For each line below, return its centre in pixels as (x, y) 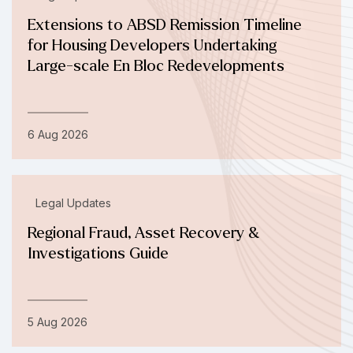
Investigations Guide (98, 254)
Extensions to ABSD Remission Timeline (165, 25)
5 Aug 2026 (58, 322)
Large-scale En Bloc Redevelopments (156, 66)
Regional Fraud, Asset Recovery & (144, 233)
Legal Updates (73, 203)
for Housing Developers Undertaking (152, 46)
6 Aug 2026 (58, 135)
